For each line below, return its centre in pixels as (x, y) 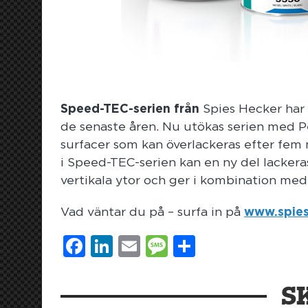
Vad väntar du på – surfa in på (152, 212)
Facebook (140, 246)
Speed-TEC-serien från (130, 109)
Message (216, 246)
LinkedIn (159, 246)
